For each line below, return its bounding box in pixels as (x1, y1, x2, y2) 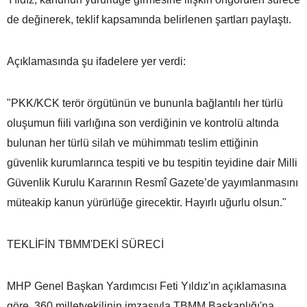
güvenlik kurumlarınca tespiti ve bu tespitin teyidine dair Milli (7, 156, 297, 169)
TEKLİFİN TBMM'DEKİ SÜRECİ (7, 238, 164, 250)
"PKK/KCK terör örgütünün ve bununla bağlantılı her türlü (7, 97, 283, 109)
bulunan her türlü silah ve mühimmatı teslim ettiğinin (7, 136, 258, 149)
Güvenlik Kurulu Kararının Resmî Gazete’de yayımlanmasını (7, 176, 298, 188)
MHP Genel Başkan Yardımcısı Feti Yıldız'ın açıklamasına (7, 280, 286, 292)
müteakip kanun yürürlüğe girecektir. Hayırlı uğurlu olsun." (7, 196, 286, 208)
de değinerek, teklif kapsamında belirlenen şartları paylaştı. (7, 13, 291, 25)
